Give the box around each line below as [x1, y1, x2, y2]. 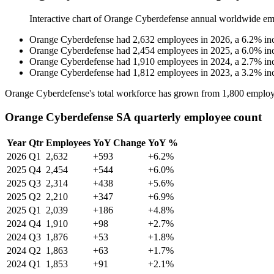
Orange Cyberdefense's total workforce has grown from [5, 88, 222, 99]
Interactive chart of [29, 13, 104, 24]
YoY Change [93, 137, 146, 148]
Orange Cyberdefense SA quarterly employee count [5, 110, 262, 124]
